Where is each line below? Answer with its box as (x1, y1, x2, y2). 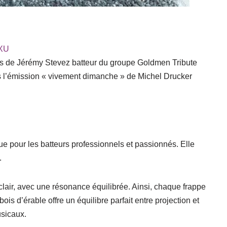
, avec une (13, 182, 52, 192)
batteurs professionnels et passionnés (41, 140, 176, 149)
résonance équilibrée (52, 182, 128, 192)
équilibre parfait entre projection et (77, 196, 199, 205)
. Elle (176, 140, 195, 149)
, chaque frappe (150, 182, 206, 192)
